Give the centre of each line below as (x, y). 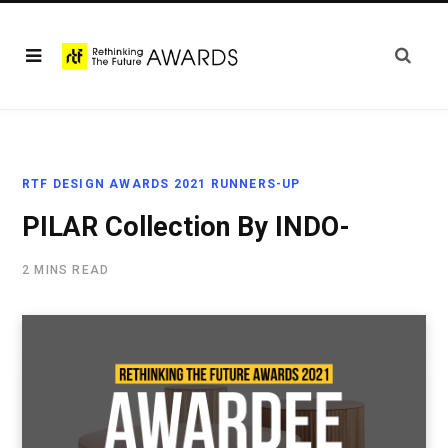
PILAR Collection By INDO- (186, 227)
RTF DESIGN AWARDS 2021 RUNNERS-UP (161, 184)
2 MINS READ (66, 270)
